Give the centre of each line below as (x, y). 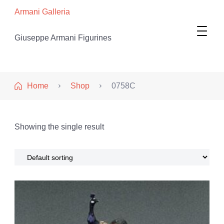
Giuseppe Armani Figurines (63, 38)
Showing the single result (59, 127)
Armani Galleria (42, 12)
